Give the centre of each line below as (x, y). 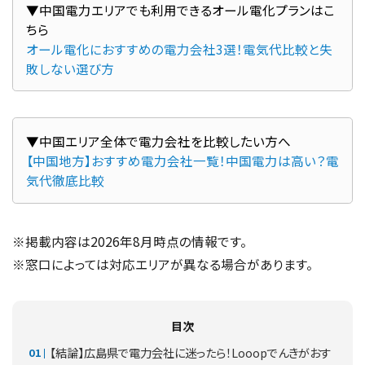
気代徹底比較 (65, 180)
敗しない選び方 (70, 68)
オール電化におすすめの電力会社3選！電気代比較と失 (179, 48)
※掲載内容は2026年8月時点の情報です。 (130, 241)
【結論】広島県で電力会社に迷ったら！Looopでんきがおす (190, 352)
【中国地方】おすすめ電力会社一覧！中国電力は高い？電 (182, 161)
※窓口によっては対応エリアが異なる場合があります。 (163, 264)
